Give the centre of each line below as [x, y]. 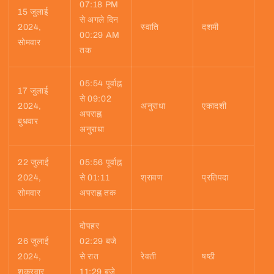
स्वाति [150, 28]
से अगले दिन [99, 20]
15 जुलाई [33, 12]
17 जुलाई [33, 91]
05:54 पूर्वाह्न [101, 84]
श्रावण [152, 178]
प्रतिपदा [215, 178]
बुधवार [28, 122]
